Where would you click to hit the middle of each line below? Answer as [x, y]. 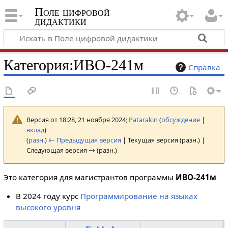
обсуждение [180, 119]
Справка [205, 67]
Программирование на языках [139, 196]
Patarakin [143, 119]
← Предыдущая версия [84, 140]
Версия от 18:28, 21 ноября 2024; [77, 119]
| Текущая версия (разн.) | [163, 140]
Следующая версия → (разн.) [72, 150]
